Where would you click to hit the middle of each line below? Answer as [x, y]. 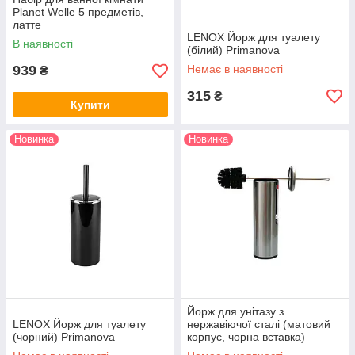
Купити [90, 105]
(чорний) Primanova [64, 337]
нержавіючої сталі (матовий [259, 324]
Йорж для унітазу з [235, 311]
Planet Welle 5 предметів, [78, 12]
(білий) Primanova [233, 50]
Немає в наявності [235, 69]
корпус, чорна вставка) [246, 337]
